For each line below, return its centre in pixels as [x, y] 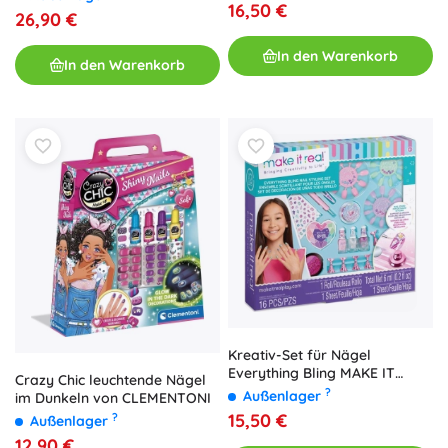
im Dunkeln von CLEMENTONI [113, 398]
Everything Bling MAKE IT [311, 373]
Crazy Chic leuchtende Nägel [110, 380]
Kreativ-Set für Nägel [299, 355]
